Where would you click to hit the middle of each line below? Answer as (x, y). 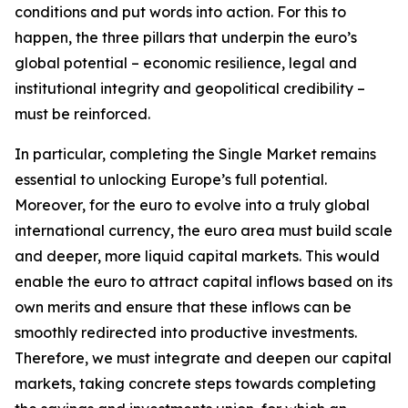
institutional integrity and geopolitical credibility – (190, 88)
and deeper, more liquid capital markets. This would (197, 256)
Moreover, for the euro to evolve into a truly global (192, 205)
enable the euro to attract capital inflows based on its (204, 281)
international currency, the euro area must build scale (204, 230)
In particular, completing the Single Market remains (195, 154)
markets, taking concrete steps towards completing (195, 383)
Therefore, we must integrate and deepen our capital (203, 358)
